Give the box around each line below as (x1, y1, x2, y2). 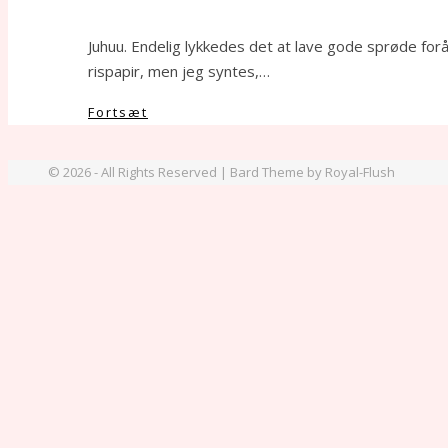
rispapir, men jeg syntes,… (88, 60, 270, 81)
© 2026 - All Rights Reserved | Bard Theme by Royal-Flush (48, 162, 395, 181)
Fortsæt (88, 102, 148, 121)
